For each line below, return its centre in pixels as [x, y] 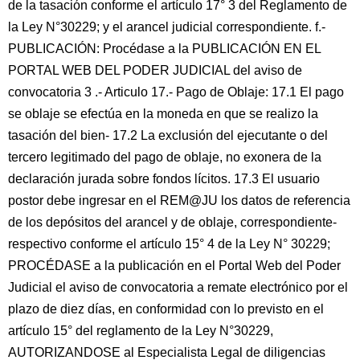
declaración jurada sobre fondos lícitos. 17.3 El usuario [164, 179]
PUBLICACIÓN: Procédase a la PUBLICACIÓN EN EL [164, 49]
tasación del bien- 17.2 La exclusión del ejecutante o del [168, 135]
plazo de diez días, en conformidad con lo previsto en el [166, 309]
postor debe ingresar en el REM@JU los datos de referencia [179, 200]
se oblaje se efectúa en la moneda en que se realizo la [163, 114]
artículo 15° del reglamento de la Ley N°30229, [141, 331]
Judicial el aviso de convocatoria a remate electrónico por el [178, 287]
